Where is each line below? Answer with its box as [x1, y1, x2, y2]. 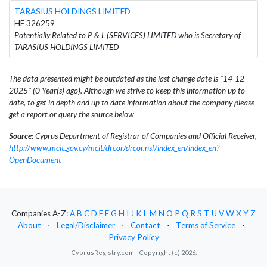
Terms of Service [176, 221, 235, 231]
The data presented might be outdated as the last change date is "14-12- [9, 73, 247, 83]
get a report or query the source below [9, 109, 134, 119]
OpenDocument [9, 154, 61, 164]
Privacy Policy [108, 232, 159, 243]
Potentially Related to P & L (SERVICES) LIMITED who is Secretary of [14, 30, 241, 40]
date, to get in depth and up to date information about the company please [9, 97, 254, 107]
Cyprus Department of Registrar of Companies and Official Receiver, [33, 131, 257, 141]
